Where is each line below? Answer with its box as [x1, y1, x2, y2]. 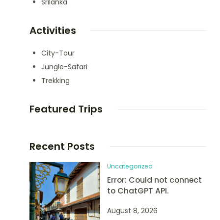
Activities [29, 24, 76, 37]
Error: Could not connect [107, 174, 202, 186]
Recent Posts [29, 139, 95, 153]
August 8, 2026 [107, 206, 158, 216]
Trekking [41, 76, 70, 85]
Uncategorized [107, 162, 153, 170]
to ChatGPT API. [107, 185, 169, 196]
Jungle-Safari [41, 62, 87, 72]
